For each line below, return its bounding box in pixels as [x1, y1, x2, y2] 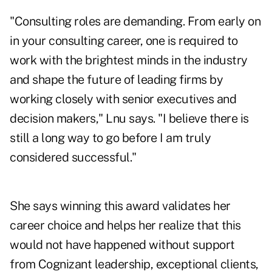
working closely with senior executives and [10, 92, 236, 107]
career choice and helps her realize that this [10, 218, 241, 233]
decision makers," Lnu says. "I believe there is [10, 111, 249, 126]
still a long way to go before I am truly [10, 131, 211, 146]
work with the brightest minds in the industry [10, 53, 248, 68]
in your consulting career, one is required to [10, 33, 238, 49]
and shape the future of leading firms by [10, 72, 223, 87]
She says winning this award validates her [10, 199, 231, 214]
